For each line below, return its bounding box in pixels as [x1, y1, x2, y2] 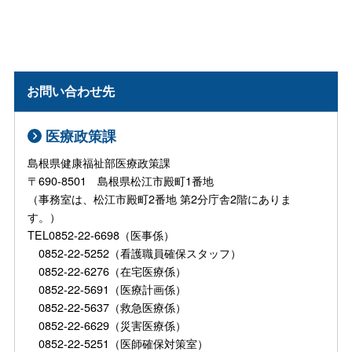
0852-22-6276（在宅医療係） [27, 262, 187, 279]
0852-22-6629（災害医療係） [27, 316, 187, 333]
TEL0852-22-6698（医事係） [27, 225, 175, 243]
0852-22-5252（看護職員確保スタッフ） [27, 244, 242, 261]
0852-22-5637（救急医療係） [27, 298, 187, 315]
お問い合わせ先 [27, 82, 115, 101]
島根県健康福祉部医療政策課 [27, 153, 171, 170]
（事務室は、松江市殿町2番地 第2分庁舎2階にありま [27, 189, 292, 207]
